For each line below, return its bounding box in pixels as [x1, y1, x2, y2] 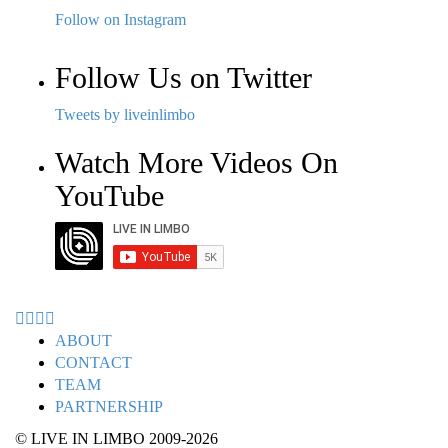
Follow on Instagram [55, 11, 186, 29]
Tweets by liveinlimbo [55, 106, 195, 124]
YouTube [55, 179, 164, 213]
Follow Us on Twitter [55, 61, 312, 95]
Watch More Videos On [55, 146, 338, 180]
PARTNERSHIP [55, 398, 163, 416]
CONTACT [55, 354, 132, 372]
